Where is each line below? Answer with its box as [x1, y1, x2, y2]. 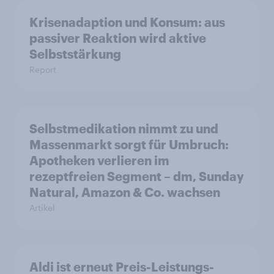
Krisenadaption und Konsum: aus [29, 14, 225, 29]
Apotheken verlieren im [29, 152, 169, 168]
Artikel [29, 202, 55, 213]
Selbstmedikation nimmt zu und [29, 120, 218, 136]
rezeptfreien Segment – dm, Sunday [29, 168, 244, 183]
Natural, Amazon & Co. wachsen [29, 184, 220, 199]
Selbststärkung [29, 46, 121, 61]
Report [29, 64, 56, 75]
